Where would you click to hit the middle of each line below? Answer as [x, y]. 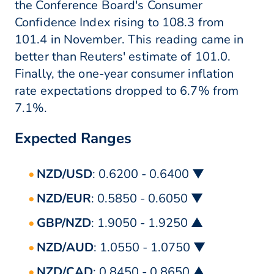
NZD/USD [65, 174]
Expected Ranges [73, 139]
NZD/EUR [64, 199]
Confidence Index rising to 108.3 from [120, 23]
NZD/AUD [65, 248]
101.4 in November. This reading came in [129, 40]
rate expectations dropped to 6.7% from [127, 91]
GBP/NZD [64, 223]
